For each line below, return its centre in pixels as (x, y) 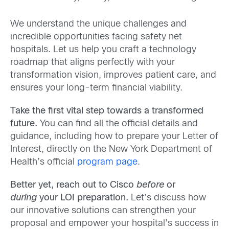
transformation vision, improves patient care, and (113, 75)
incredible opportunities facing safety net (96, 37)
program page (107, 162)
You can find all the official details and (118, 124)
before (150, 186)
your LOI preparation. (83, 198)
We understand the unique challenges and (98, 24)
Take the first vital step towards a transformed (107, 111)
